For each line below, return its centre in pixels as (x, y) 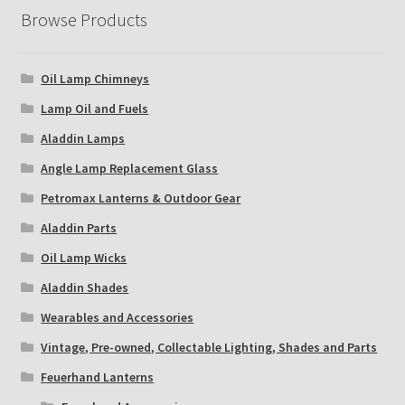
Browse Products (84, 19)
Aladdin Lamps (83, 139)
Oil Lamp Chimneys (95, 79)
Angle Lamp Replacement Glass (130, 169)
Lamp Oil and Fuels (95, 109)
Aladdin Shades (85, 288)
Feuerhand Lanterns (98, 377)
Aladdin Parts (79, 228)
